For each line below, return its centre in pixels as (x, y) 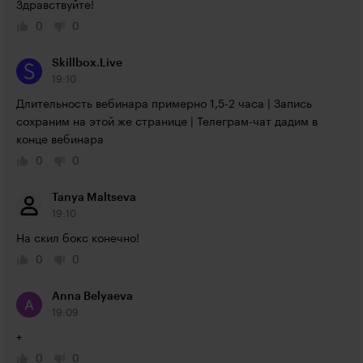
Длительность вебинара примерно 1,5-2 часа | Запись (164, 105)
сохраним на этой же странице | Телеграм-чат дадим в (167, 122)
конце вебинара (60, 140)
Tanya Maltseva (94, 198)
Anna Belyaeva (92, 297)
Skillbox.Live (87, 63)
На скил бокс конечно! (78, 239)
